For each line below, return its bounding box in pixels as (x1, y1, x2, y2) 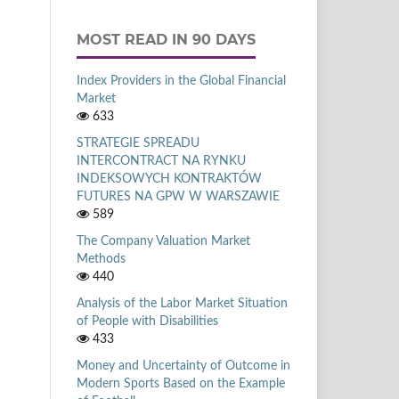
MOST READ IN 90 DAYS (77, 30, 256, 48)
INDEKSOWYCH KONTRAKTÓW (77, 172, 262, 185)
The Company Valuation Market (77, 234, 250, 248)
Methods (77, 252, 126, 265)
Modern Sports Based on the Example (77, 377, 285, 390)
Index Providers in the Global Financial (77, 74, 286, 87)
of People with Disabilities (77, 314, 218, 328)
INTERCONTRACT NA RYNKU (77, 154, 246, 167)
